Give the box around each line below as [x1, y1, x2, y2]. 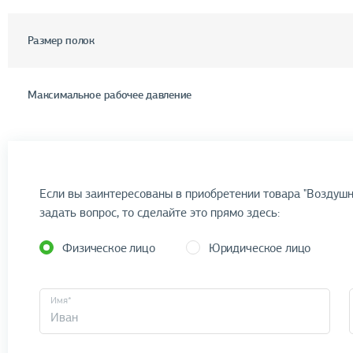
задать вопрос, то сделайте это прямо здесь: [39, 205, 281, 221]
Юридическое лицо [208, 240, 311, 256]
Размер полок [28, 33, 95, 47]
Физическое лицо [62, 240, 155, 256]
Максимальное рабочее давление [28, 87, 192, 102]
